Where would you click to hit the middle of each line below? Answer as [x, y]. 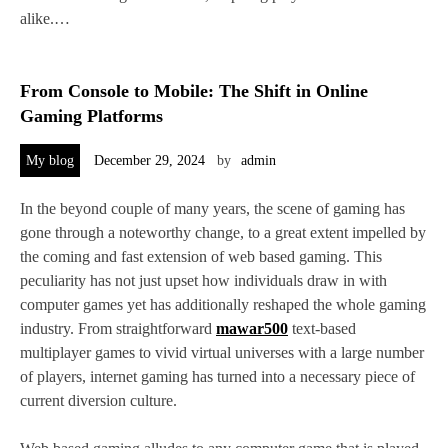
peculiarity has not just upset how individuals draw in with [203, 281]
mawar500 [252, 329]
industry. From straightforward [118, 329]
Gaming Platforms [91, 116]
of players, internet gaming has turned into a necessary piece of [217, 377]
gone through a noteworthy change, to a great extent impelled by [223, 233]
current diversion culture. [98, 401]
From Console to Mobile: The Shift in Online [194, 91]
